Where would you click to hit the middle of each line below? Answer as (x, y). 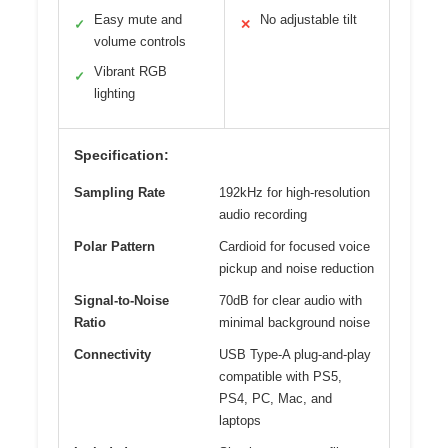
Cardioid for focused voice (294, 246)
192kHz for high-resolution (294, 192)
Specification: (121, 154)
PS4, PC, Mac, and (275, 398)
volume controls (140, 41)
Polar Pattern (114, 246)
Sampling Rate (119, 192)
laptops (240, 420)
